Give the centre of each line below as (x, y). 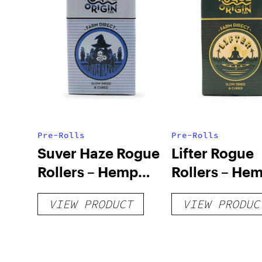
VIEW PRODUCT (91, 204)
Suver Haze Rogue (99, 153)
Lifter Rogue (212, 153)
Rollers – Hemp (88, 172)
